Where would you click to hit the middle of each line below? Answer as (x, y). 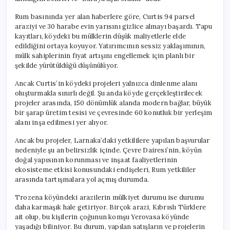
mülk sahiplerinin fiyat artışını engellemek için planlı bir (105, 55)
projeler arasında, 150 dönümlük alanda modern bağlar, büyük (113, 103)
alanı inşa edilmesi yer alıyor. (62, 122)
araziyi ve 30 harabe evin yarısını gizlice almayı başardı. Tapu (114, 26)
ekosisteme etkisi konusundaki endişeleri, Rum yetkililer (106, 169)
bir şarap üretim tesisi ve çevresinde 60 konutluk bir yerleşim (114, 112)
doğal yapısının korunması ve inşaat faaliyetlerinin (96, 160)
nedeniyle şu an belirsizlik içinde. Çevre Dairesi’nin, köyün (108, 150)
